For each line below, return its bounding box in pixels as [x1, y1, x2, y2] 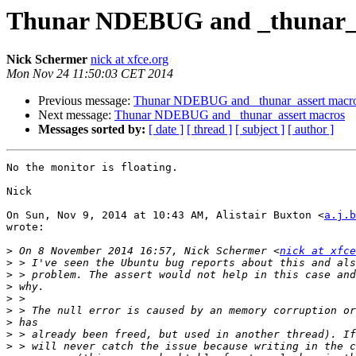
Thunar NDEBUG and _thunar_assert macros [114, 108, 345, 122]
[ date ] [149, 122, 184, 137]
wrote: [6, 221, 44, 234]
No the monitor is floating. [6, 161, 178, 174]
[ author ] [288, 122, 334, 137]
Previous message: [38, 94, 133, 108]
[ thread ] [187, 122, 232, 137]
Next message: [38, 108, 114, 122]
